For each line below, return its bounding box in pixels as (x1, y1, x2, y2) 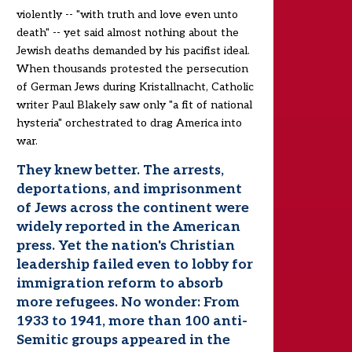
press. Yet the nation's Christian (16, 237, 235, 255)
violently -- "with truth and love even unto (16, 8, 238, 22)
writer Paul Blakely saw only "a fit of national (16, 98, 252, 112)
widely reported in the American (16, 218, 240, 236)
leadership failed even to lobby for (16, 256, 253, 273)
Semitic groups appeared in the (16, 332, 230, 349)
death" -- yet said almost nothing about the (16, 26, 239, 40)
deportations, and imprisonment (16, 181, 242, 198)
